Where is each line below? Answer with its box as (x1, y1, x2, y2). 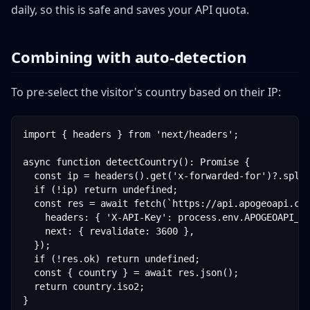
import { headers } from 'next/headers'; (23, 129, 239, 140)
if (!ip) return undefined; (23, 184, 178, 195)
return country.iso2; (23, 281, 145, 292)
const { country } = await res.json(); (23, 267, 239, 278)
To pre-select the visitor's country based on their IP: (11, 84, 281, 100)
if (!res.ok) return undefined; (23, 253, 200, 264)
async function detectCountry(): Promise (23, 156, 239, 167)
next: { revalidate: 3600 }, (23, 226, 194, 237)
